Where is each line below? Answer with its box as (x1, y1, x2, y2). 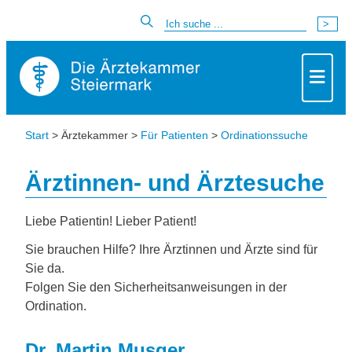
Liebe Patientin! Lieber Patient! (25, 214, 196, 228)
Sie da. (25, 262, 64, 275)
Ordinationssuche (221, 129, 308, 141)
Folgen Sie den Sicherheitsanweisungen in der (25, 280, 287, 294)
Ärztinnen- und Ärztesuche (25, 170, 324, 196)
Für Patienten (141, 129, 208, 141)
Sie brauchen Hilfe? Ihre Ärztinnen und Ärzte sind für (25, 243, 317, 256)
